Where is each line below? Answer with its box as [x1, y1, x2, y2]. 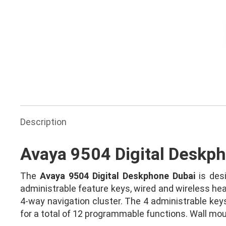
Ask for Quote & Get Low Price [65, 45, 157, 53]
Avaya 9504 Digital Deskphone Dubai [40, 171, 196, 181]
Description [20, 117, 67, 127]
